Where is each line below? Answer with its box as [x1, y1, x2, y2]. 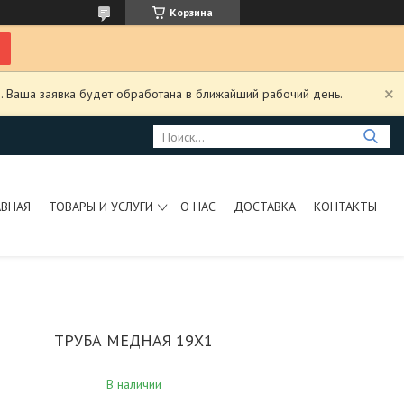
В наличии [106, 376, 161, 392]
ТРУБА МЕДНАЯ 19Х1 [54, 330, 214, 351]
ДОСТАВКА [233, 197, 296, 215]
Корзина [170, 5, 213, 19]
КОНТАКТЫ [313, 197, 377, 215]
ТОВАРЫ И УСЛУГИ [48, 197, 153, 215]
